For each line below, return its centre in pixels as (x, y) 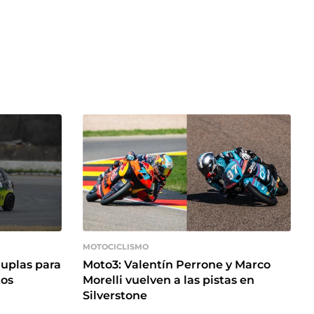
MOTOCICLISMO (116, 247)
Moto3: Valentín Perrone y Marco (177, 264)
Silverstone (115, 295)
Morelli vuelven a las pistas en (169, 280)
